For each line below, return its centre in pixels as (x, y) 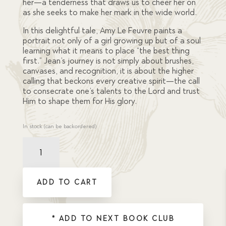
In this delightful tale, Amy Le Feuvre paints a (102, 30)
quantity (33, 162)
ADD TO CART (67, 183)
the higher (176, 71)
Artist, (30, 142)
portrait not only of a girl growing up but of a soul (111, 40)
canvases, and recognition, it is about (89, 71)
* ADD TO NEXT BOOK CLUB (113, 218)
